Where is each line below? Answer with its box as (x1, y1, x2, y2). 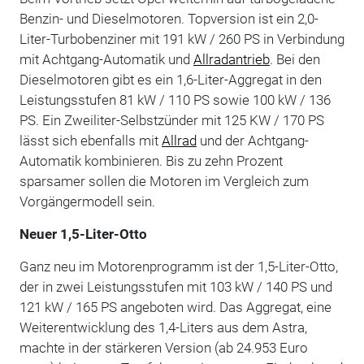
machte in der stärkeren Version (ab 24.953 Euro (19, 339, 308, 356)
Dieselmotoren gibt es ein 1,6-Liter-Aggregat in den (19, 71, 322, 88)
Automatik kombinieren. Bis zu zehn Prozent (19, 152, 283, 169)
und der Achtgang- (196, 132, 309, 149)
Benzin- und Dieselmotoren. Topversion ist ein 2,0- (19, 10, 318, 27)
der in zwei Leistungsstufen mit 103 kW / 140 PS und (19, 278, 332, 295)
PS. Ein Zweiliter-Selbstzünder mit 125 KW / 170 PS (19, 111, 324, 128)
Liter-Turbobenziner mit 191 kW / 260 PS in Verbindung (19, 30, 344, 47)
